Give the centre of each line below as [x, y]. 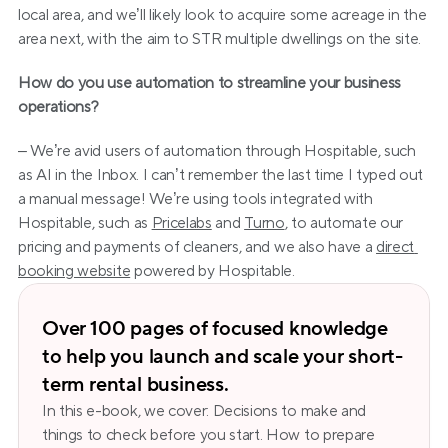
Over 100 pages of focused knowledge [215, 329]
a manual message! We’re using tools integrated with [195, 199]
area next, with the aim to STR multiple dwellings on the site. [220, 39]
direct [395, 247]
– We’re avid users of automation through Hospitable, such [217, 151]
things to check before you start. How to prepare [208, 435]
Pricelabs [181, 223]
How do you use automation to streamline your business [210, 83]
